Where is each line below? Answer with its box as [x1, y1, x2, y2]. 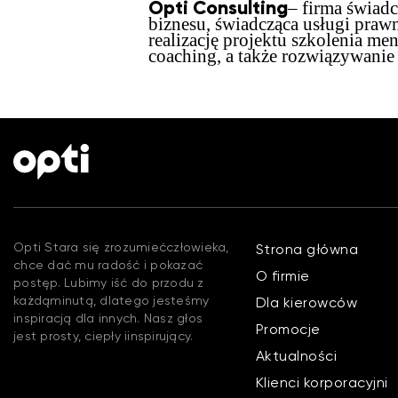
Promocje [255, 321, 321, 338]
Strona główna [255, 241, 359, 258]
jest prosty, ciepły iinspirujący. [13, 329, 194, 343]
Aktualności [255, 347, 338, 364]
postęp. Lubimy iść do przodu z [13, 275, 204, 290]
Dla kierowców [255, 294, 358, 311]
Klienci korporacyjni [255, 374, 388, 391]
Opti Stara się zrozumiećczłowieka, [13, 240, 229, 254]
